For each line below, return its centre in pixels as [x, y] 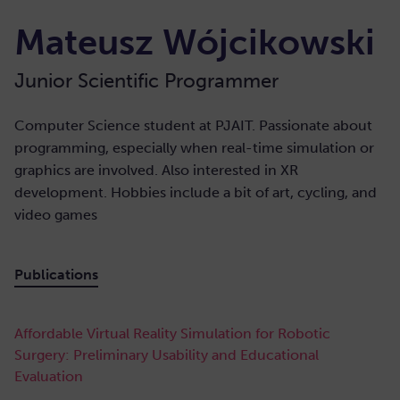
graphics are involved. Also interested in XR [156, 170]
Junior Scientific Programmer [146, 81]
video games [56, 215]
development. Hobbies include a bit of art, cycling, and [196, 192]
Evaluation [49, 376]
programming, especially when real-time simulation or [194, 148]
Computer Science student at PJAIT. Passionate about [193, 125]
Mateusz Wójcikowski [195, 42]
